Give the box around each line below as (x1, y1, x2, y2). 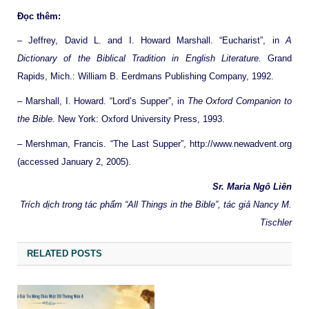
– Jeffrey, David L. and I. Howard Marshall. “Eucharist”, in (17, 35, 286, 46)
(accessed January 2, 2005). (17, 156, 131, 167)
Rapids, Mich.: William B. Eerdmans (17, 71, 162, 82)
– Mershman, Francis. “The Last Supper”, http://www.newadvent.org (17, 138, 292, 149)
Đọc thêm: (17, 10, 61, 21)
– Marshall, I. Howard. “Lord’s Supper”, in (17, 96, 188, 107)
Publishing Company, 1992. (165, 71, 274, 82)
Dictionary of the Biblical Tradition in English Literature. (17, 53, 268, 64)
